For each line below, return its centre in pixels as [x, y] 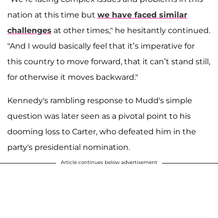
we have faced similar [142, 15]
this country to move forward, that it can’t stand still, [109, 61]
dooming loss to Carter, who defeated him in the [102, 131]
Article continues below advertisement [109, 162]
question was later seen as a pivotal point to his [99, 116]
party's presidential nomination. [69, 147]
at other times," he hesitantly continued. [131, 30]
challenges [29, 30]
